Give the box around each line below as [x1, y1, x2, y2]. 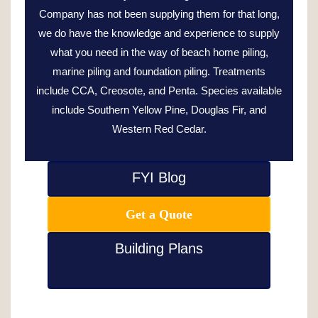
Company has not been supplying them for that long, [38, 7, 280, 20]
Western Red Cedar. [111, 122, 207, 135]
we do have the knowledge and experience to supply [38, 26, 280, 39]
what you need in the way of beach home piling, [50, 45, 268, 58]
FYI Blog [132, 169, 186, 185]
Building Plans [115, 240, 203, 256]
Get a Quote [126, 207, 192, 221]
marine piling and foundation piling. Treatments [53, 65, 265, 77]
